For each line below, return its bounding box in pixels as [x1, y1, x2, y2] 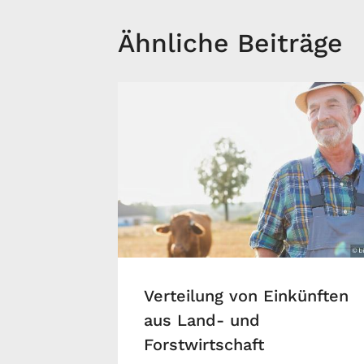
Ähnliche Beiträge [118, 28, 343, 58]
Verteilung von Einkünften [144, 286, 349, 306]
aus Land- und [144, 310, 260, 331]
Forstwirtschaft [144, 335, 264, 355]
